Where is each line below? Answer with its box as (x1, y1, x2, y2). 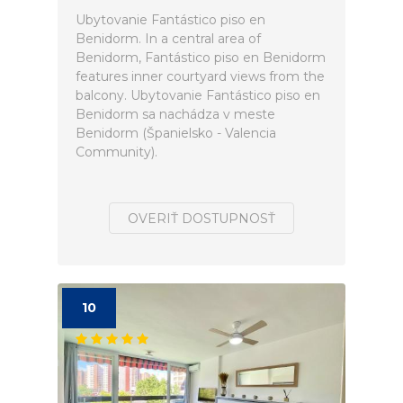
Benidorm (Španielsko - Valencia (76, 125, 276, 141)
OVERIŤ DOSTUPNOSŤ (128, 210, 275, 227)
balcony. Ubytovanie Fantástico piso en (76, 87, 320, 103)
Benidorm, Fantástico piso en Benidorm (76, 49, 326, 66)
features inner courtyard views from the (76, 68, 325, 85)
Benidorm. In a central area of (76, 31, 261, 47)
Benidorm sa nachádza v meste (76, 106, 275, 122)
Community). (76, 144, 157, 160)
